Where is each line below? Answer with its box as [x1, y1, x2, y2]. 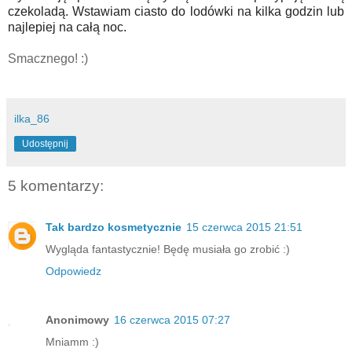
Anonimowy [46, 313, 109, 326]
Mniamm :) [46, 335, 99, 348]
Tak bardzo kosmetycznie [46, 220, 181, 233]
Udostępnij [22, 138, 68, 150]
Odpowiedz [46, 264, 101, 277]
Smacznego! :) [8, 52, 88, 66]
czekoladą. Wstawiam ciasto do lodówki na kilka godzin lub [8, 5, 344, 19]
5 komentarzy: [8, 178, 104, 195]
